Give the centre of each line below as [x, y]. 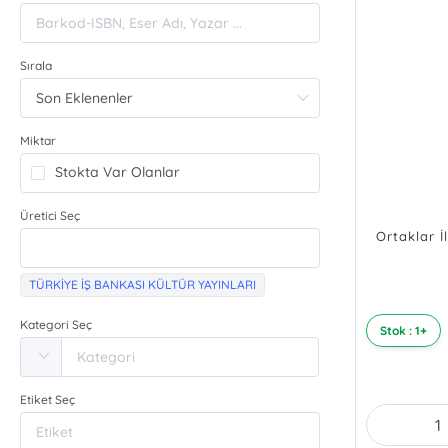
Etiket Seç [48, 400]
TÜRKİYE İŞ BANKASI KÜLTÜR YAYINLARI [143, 285]
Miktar [38, 141]
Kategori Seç [56, 325]
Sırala [36, 66]
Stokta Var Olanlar [118, 172]
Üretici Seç [50, 216]
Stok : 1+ [403, 331]
